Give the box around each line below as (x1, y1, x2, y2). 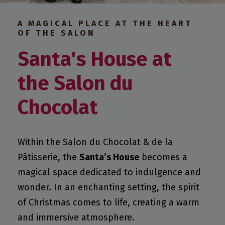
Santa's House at (18, 47, 172, 71)
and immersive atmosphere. (18, 211, 135, 223)
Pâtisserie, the (18, 151, 79, 163)
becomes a (139, 151, 187, 163)
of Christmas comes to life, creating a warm (18, 196, 199, 208)
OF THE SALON (18, 28, 95, 38)
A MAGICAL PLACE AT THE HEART (18, 18, 192, 28)
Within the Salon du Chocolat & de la (18, 136, 173, 148)
